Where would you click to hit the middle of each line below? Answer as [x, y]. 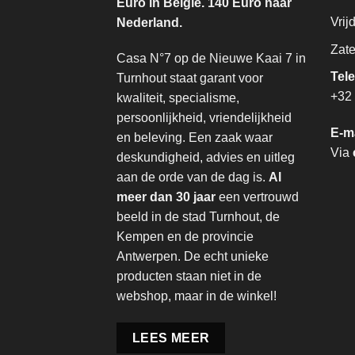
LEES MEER [171, 338]
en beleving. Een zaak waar [195, 138]
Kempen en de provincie [185, 237]
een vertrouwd [257, 197]
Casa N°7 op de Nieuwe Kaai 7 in [211, 59]
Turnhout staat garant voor [190, 78]
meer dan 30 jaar [166, 197]
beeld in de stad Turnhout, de [198, 217]
